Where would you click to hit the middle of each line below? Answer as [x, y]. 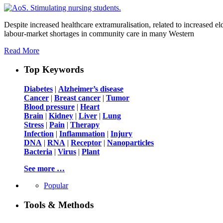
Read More [22, 50]
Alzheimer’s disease [91, 89]
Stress [34, 125]
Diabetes [38, 89]
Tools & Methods [59, 205]
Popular [56, 186]
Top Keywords [54, 70]
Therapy [85, 125]
